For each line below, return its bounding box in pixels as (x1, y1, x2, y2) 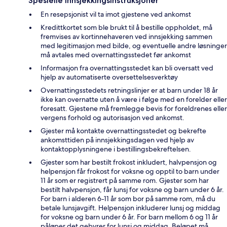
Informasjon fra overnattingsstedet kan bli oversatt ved (41, 63, 213, 72)
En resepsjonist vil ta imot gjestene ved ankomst (41, 9, 191, 19)
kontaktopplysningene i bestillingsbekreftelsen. (41, 144, 191, 154)
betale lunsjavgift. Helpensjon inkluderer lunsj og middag (41, 203, 220, 212)
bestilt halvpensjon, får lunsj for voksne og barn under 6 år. (41, 184, 224, 194)
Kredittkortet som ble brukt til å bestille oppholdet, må (41, 22, 212, 32)
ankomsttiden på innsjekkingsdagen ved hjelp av (41, 135, 194, 144)
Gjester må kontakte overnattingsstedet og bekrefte (41, 126, 206, 135)
